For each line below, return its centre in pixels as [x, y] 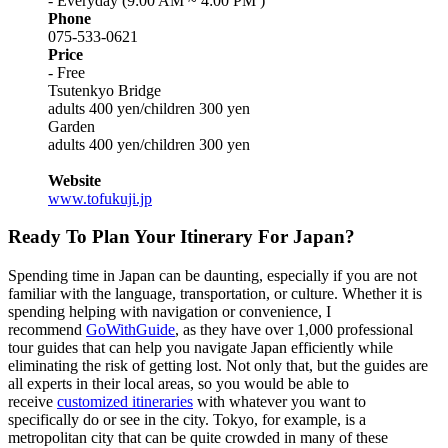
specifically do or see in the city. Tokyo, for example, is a [187, 420]
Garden [71, 126]
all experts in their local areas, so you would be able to [178, 384]
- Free [66, 72]
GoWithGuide [130, 330]
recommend [47, 330]
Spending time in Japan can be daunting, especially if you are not [212, 276]
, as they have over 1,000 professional [294, 330]
